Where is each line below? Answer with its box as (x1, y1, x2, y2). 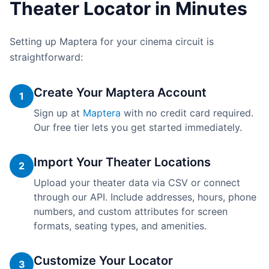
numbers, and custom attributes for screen (34, 205, 228, 217)
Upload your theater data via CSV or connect (34, 177, 240, 189)
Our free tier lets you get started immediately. (34, 121, 242, 133)
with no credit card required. (124, 107, 253, 119)
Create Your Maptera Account (34, 85, 207, 100)
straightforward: (10, 51, 83, 63)
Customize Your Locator (34, 253, 173, 268)
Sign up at (34, 107, 80, 119)
